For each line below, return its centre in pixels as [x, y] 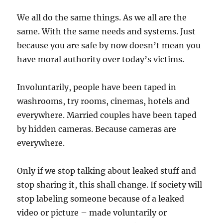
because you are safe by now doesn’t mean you [109, 45]
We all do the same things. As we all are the [102, 17]
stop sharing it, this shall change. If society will [110, 185]
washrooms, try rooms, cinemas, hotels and [104, 101]
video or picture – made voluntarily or [92, 213]
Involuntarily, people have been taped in [97, 87]
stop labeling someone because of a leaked [101, 199]
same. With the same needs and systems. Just [107, 31]
